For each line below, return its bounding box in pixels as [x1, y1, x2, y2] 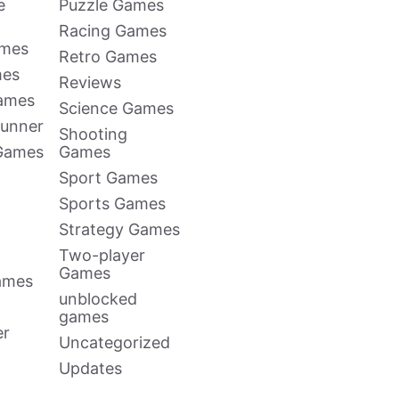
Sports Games [59, 193, 166, 213]
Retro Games [59, 46, 157, 66]
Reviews [59, 72, 121, 92]
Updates [59, 358, 122, 378]
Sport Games [59, 167, 158, 187]
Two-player [59, 245, 145, 265]
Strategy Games [59, 219, 180, 239]
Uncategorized [59, 332, 170, 352]
